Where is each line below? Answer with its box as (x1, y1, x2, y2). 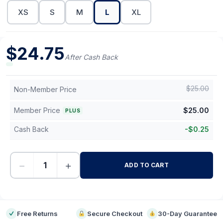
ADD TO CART (124, 161, 169, 169)
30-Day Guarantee (157, 210, 217, 218)
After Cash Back (65, 53, 118, 61)
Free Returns (17, 210, 58, 218)
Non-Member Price (14, 85, 77, 94)
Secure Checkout (87, 210, 143, 218)
